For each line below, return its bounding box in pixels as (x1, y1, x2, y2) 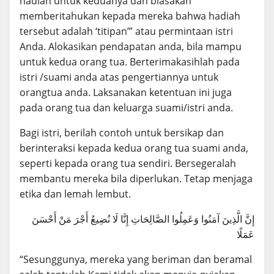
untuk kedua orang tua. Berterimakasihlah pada (20, 54, 240, 68)
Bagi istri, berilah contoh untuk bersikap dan (20, 125, 224, 139)
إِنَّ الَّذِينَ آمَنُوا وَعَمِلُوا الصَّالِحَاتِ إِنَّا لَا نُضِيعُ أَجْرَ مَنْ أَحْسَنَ (32, 212, 254, 226)
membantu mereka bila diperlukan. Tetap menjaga (20, 171, 253, 185)
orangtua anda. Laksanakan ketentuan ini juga (20, 85, 232, 99)
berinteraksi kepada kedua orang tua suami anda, (20, 141, 248, 155)
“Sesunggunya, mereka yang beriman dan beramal (20, 252, 252, 266)
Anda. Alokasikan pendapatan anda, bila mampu (20, 39, 242, 53)
